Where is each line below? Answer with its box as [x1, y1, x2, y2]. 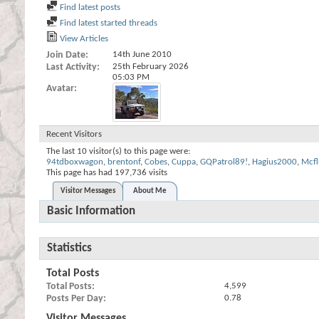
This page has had [46, 168, 115, 177]
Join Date [46, 50, 85, 61]
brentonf [108, 157, 140, 167]
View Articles [58, 34, 108, 43]
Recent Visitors [46, 130, 102, 139]
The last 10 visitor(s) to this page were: [46, 147, 190, 156]
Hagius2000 [252, 157, 297, 167]
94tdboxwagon [46, 157, 103, 167]
